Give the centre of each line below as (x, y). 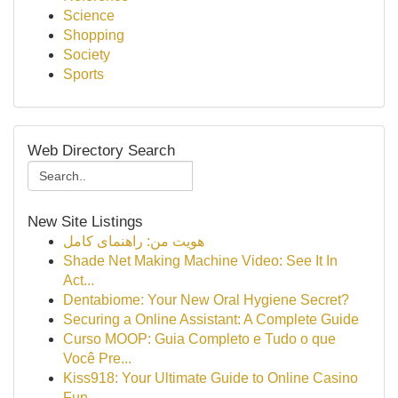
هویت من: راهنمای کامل (134, 241)
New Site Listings (85, 221)
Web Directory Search (101, 150)
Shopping (94, 35)
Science (89, 16)
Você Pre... (97, 358)
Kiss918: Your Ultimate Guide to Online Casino (211, 378)
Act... (79, 280)
